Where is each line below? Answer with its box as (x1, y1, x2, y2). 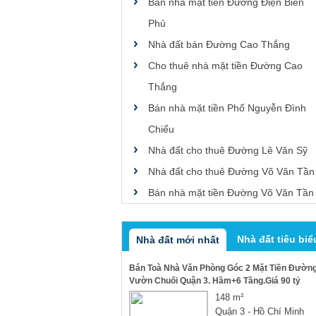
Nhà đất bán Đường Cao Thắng (148, 39, 290, 50)
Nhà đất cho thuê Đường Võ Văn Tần (148, 166, 315, 177)
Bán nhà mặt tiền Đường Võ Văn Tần (148, 187, 314, 198)
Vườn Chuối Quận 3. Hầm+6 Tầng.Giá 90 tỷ (129, 276, 300, 286)
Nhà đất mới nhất (136, 234, 219, 245)
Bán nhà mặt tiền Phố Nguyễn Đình (148, 102, 306, 114)
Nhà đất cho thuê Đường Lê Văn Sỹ (148, 145, 308, 156)
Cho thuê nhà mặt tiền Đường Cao (148, 60, 303, 71)
